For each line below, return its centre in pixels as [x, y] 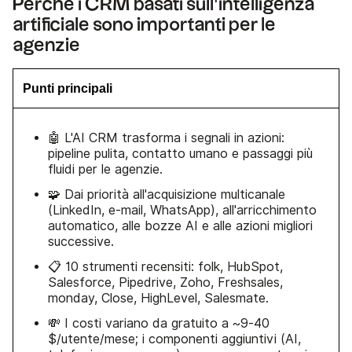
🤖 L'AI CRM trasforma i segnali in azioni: [166, 137]
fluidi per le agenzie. [105, 169]
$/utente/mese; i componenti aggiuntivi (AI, [174, 339]
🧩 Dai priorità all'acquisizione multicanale [167, 194]
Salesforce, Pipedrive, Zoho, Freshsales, [165, 282]
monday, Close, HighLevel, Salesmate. [158, 298]
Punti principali [68, 88]
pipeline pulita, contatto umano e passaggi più [180, 153]
